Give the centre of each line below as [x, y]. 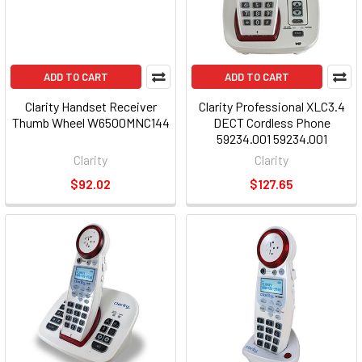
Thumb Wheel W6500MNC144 [90, 123]
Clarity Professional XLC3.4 [271, 107]
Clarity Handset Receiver [90, 107]
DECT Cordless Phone [271, 123]
